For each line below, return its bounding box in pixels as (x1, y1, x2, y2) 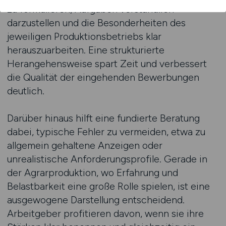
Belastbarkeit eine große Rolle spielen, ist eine (7, 180, 210, 192)
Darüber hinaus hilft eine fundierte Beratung (7, 112, 200, 124)
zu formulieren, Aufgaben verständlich (7, 3, 174, 15)
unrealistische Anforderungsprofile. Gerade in (7, 153, 207, 165)
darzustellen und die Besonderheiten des (7, 17, 186, 29)
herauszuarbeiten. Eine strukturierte (7, 44, 164, 56)
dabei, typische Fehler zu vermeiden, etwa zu (7, 126, 205, 138)
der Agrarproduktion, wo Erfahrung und (7, 166, 178, 179)
